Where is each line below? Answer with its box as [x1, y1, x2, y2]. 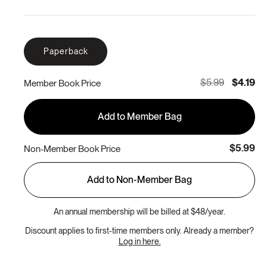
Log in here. [118, 237, 161, 247]
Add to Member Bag [97, 111, 182, 123]
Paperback [43, 46, 88, 57]
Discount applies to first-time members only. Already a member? [25, 226, 254, 236]
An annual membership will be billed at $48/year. [54, 207, 225, 217]
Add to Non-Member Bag [87, 174, 192, 186]
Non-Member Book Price [24, 142, 120, 154]
